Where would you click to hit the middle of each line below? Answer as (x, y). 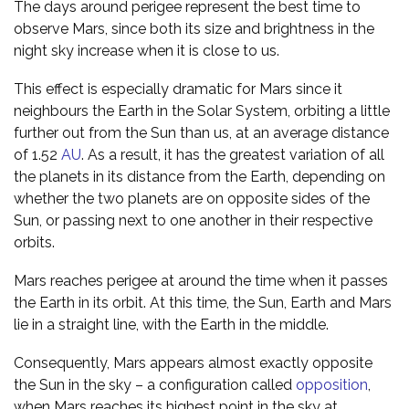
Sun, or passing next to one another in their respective (193, 220)
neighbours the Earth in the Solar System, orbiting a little (202, 110)
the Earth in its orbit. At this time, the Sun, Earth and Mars (203, 302)
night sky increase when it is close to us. (147, 50)
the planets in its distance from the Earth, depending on (199, 176)
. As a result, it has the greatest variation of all (233, 154)
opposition (332, 384)
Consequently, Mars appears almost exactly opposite (193, 362)
